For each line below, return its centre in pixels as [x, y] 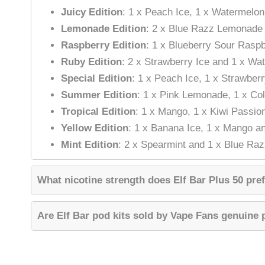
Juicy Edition [92, 12]
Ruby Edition [91, 62]
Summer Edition [99, 95]
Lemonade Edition [104, 29]
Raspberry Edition [104, 46]
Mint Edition [90, 145]
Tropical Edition [98, 112]
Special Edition [96, 79]
